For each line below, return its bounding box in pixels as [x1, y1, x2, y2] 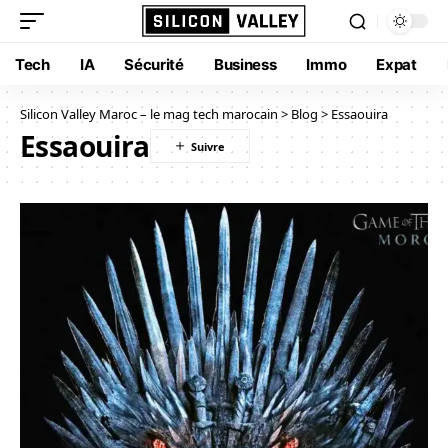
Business [213, 54, 277, 74]
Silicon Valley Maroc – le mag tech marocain [20, 105, 278, 123]
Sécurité [124, 54, 184, 74]
